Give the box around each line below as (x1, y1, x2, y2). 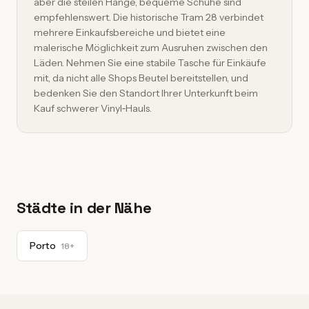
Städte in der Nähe (17, 198, 152, 217)
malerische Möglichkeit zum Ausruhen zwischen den (34, 41, 268, 54)
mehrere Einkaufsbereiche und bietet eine (34, 26, 226, 39)
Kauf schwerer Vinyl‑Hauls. (34, 102, 152, 114)
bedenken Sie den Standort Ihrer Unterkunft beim (34, 87, 258, 99)
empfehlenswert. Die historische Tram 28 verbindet (34, 11, 263, 23)
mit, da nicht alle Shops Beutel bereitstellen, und (34, 72, 248, 84)
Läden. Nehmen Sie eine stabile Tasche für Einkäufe (34, 57, 266, 69)
